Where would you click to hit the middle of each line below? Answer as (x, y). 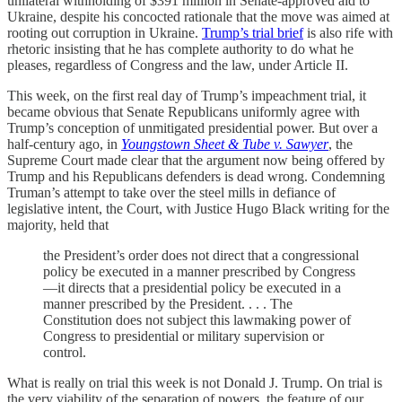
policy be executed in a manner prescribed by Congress (199, 271)
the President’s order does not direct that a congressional (201, 255)
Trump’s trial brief (253, 33)
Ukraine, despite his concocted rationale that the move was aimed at (198, 17)
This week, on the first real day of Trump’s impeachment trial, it (187, 96)
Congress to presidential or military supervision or (184, 336)
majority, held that (58, 225)
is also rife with (348, 33)
